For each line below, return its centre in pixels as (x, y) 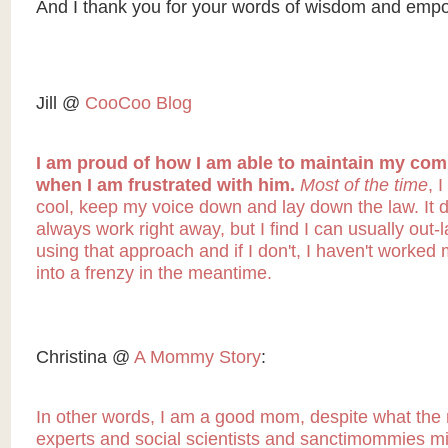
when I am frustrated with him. (167, 185)
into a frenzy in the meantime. (153, 273)
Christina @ (84, 357)
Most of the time (363, 185)
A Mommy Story (197, 357)
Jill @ (60, 103)
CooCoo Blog (138, 103)
